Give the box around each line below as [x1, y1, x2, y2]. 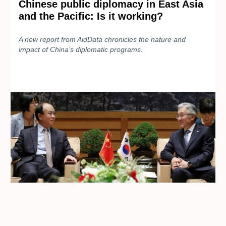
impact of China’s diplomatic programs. [19, 45, 143, 53]
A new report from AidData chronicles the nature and [19, 35, 186, 43]
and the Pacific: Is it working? [19, 10, 163, 22]
